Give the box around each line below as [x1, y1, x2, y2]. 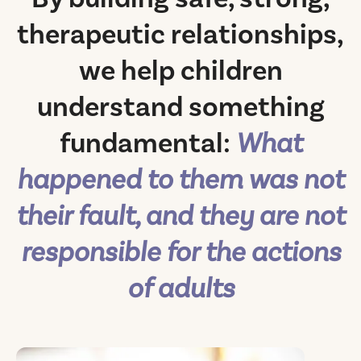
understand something [36, 89, 325, 126]
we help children [78, 52, 283, 89]
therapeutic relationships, [17, 16, 344, 53]
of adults [127, 270, 234, 307]
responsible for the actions [20, 234, 341, 271]
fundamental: [59, 125, 236, 162]
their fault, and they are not [16, 197, 345, 234]
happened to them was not [17, 161, 344, 198]
